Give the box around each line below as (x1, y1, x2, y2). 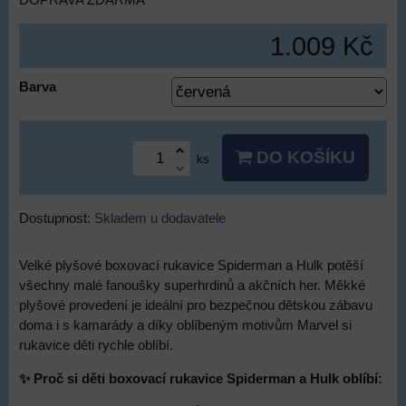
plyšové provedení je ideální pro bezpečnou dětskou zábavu (19, 298, 372, 313)
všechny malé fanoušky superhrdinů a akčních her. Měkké (19, 278, 365, 293)
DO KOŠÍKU (252, 148, 355, 167)
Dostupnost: (19, 211, 94, 226)
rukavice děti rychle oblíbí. (19, 338, 173, 353)
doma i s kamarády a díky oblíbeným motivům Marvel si (19, 318, 352, 333)
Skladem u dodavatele (94, 211, 226, 226)
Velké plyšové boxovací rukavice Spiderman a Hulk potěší (19, 258, 363, 273)
